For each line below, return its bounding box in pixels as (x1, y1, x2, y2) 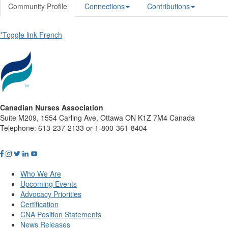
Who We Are (20, 168, 61, 179)
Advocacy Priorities (20, 188, 81, 199)
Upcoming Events (20, 178, 77, 189)
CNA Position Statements (20, 209, 101, 219)
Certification (20, 198, 59, 209)
